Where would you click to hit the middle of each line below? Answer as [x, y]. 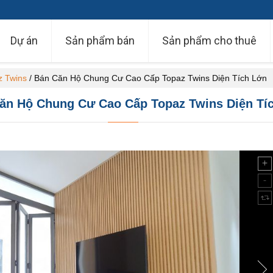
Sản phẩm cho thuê [209, 41]
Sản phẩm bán [100, 41]
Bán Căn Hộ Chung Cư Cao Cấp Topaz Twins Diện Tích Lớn [151, 78]
